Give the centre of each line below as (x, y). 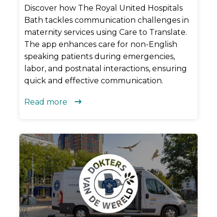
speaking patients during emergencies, (100, 56)
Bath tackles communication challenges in (107, 20)
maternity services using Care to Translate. (106, 32)
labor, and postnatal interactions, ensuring (106, 68)
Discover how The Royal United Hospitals (103, 8)
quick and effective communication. (94, 80)
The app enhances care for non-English (101, 44)
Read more (46, 102)
